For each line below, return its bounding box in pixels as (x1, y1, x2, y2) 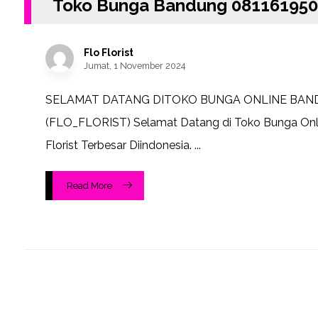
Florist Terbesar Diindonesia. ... (45, 138, 201, 153)
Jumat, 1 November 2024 (83, 60, 185, 72)
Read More (66, 180, 112, 192)
